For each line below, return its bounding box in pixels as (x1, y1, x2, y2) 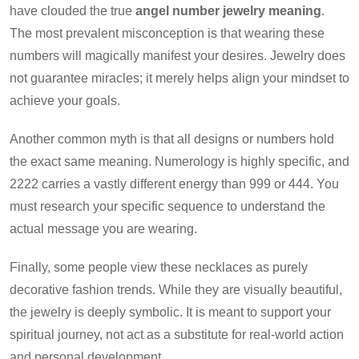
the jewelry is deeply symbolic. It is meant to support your (10, 305, 331, 319)
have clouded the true (10, 3, 135, 18)
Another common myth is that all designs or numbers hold (10, 131, 334, 146)
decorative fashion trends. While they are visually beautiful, (10, 282, 342, 296)
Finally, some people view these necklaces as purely (10, 260, 308, 274)
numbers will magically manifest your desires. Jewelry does (10, 48, 345, 63)
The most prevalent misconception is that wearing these (10, 26, 325, 40)
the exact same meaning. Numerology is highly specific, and (10, 154, 349, 168)
